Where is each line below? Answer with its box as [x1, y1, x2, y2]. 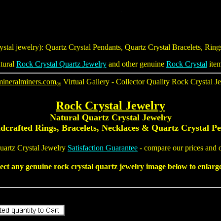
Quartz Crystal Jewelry [81, 112, 172, 122]
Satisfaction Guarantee [68, 144, 138, 152]
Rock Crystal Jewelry [56, 99, 165, 112]
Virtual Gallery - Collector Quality [61, 77, 172, 86]
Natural [49, 112, 82, 122]
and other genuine [106, 60, 166, 68]
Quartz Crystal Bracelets [125, 43, 201, 51]
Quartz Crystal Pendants [45, 43, 121, 51]
